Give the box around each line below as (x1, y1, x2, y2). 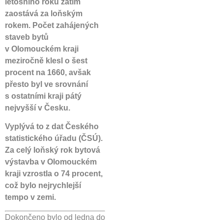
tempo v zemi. (5, 193, 56, 202)
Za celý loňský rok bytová (5, 146, 100, 155)
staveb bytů (5, 33, 49, 41)
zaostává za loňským (5, 9, 82, 18)
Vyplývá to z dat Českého (5, 122, 99, 131)
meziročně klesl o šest (5, 56, 87, 65)
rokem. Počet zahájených (5, 21, 99, 29)
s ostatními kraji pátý (5, 92, 82, 100)
